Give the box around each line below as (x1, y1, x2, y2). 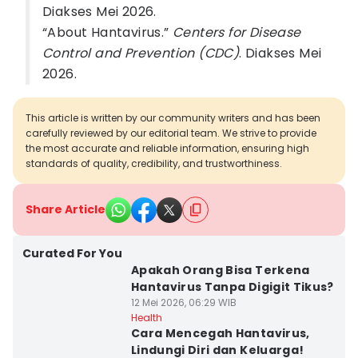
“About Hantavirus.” (42, 23, 173, 42)
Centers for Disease (173, 23, 301, 42)
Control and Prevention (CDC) (42, 44, 240, 62)
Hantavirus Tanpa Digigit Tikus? (130, 279, 334, 295)
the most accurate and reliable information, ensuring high (26, 141, 309, 155)
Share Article (26, 201, 105, 217)
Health (130, 311, 162, 324)
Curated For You (22, 245, 122, 261)
